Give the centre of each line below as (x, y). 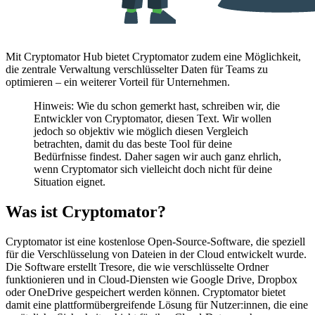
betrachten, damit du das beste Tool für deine (133, 143)
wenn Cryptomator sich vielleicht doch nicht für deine (153, 169)
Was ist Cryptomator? (86, 211)
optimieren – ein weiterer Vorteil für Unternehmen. (118, 82)
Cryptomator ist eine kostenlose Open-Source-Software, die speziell (155, 241)
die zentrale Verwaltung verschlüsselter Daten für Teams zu (137, 69)
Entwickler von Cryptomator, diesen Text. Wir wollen (153, 118)
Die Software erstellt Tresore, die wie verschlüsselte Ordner (137, 266)
